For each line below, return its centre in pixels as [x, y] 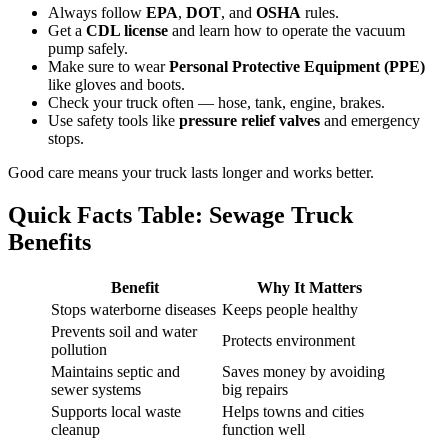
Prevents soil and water [124, 331]
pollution [79, 349]
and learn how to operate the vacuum [286, 30]
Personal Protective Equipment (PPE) [297, 66]
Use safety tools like [113, 120]
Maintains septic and [115, 371]
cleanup [75, 429]
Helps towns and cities [293, 411]
